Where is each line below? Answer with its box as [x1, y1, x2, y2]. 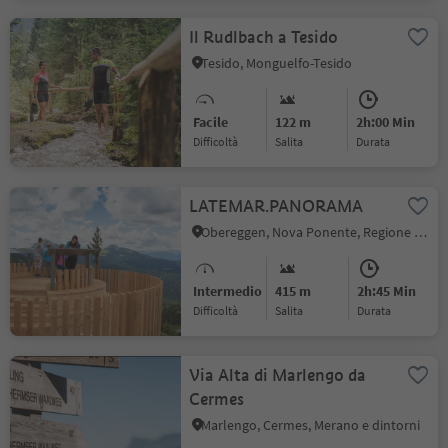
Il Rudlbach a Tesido [189, 27, 339, 48]
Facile [193, 113, 229, 131]
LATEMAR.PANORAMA [189, 196, 364, 217]
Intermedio [193, 282, 263, 300]
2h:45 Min [356, 282, 416, 300]
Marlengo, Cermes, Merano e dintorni [201, 416, 421, 434]
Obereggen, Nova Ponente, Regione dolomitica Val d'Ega [414, 223, 428, 241]
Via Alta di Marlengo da [189, 365, 367, 386]
